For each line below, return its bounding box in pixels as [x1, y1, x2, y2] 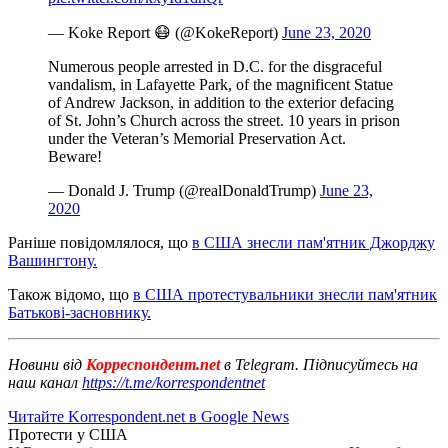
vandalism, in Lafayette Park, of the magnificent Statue [48, 75, 393, 93]
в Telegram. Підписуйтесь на [224, 355, 418, 373]
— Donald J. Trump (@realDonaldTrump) [48, 181, 320, 199]
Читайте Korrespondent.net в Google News [8, 407, 289, 425]
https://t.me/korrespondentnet [82, 373, 265, 391]
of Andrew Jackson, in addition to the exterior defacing [48, 93, 394, 111]
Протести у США [8, 425, 128, 443]
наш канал [8, 373, 82, 391]
